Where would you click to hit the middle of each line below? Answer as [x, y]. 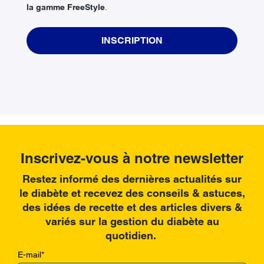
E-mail [29, 255]
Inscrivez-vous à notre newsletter [132, 158]
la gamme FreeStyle [66, 7]
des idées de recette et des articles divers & [132, 207]
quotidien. [132, 236]
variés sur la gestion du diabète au [132, 222]
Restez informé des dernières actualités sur [132, 179]
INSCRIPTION [132, 41]
